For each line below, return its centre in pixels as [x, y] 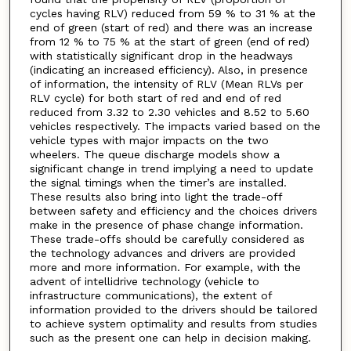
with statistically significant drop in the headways [161, 55]
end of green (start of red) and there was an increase [171, 27]
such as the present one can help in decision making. [170, 337]
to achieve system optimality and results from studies [173, 323]
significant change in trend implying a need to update [171, 168]
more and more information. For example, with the [165, 267]
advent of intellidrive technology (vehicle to [144, 281]
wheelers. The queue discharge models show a [154, 154]
